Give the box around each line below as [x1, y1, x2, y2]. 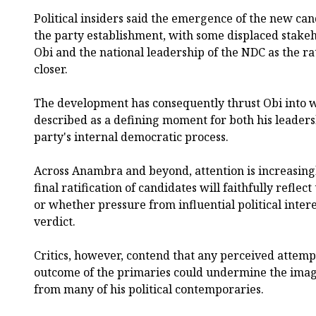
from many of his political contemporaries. [34, 281, 264, 298]
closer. [34, 61, 68, 78]
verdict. [34, 214, 75, 230]
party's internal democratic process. [34, 129, 229, 145]
